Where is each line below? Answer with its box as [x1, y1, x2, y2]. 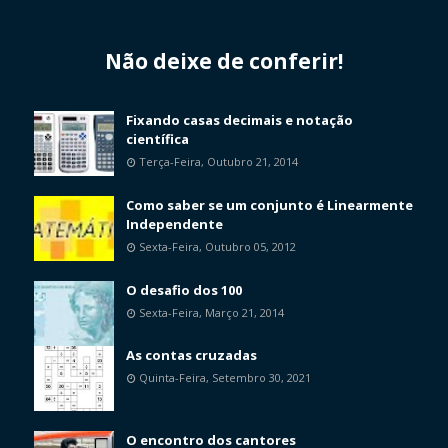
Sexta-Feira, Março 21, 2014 [139, 305, 284, 321]
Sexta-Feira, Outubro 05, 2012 [139, 239, 296, 255]
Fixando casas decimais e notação [126, 111, 353, 130]
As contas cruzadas [126, 346, 257, 365]
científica [126, 130, 189, 149]
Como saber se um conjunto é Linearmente [126, 196, 413, 215]
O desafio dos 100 [126, 281, 242, 300]
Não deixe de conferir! [105, 46, 343, 75]
